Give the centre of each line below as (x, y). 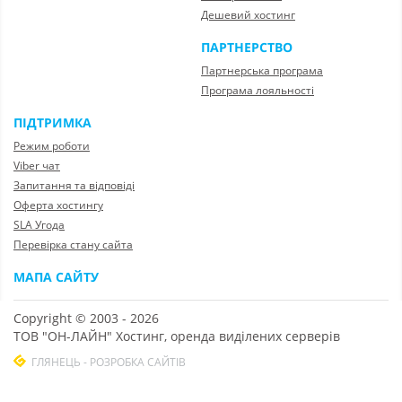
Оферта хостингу (58, 205)
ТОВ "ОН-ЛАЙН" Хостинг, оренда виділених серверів (177, 336)
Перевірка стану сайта (73, 245)
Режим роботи (52, 146)
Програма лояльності (258, 91)
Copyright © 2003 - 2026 (86, 319)
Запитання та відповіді (74, 186)
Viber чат (37, 166)
